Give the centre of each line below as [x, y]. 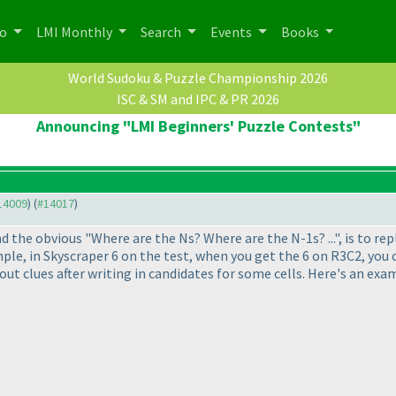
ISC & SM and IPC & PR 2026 [198, 99]
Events [233, 31]
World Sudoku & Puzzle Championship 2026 [198, 78]
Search [163, 31]
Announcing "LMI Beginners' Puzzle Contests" [198, 126]
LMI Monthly [75, 31]
